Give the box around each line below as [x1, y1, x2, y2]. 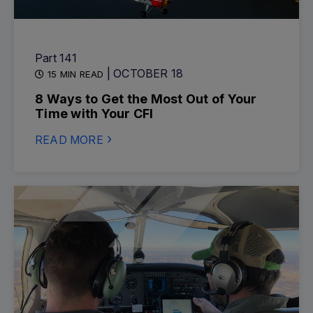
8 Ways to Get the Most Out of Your [35, 92, 257, 106]
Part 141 [35, 51, 78, 65]
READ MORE [35, 133, 103, 147]
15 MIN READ [44, 68, 107, 80]
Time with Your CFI [35, 106, 154, 121]
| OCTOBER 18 [106, 66, 184, 80]
